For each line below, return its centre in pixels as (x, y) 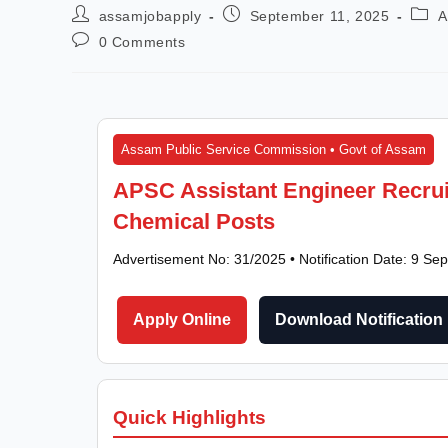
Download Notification (359, 319)
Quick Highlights (189, 417)
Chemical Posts (194, 221)
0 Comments (142, 41)
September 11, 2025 (319, 15)
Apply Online (182, 319)
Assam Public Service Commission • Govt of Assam (273, 149)
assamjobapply (150, 15)
